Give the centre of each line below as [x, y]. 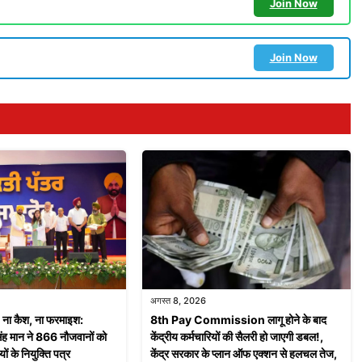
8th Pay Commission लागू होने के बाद [238, 320]
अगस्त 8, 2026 [178, 301]
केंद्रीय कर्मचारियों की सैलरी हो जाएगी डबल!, [236, 337]
